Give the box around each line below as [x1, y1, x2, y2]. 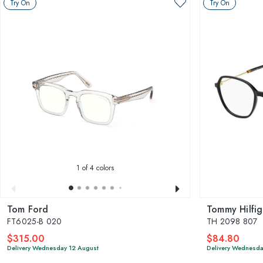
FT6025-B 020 [7, 215, 62, 227]
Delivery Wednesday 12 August [7, 242, 99, 252]
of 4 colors [80, 162, 114, 173]
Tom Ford [7, 202, 49, 216]
